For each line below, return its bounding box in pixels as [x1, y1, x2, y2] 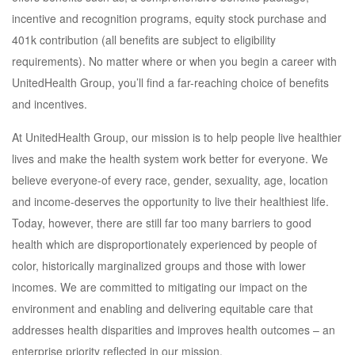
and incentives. [12, 96, 87, 112]
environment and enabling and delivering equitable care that [12, 300, 313, 316]
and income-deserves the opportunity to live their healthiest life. [12, 193, 329, 209]
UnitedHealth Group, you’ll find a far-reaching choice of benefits [12, 74, 329, 90]
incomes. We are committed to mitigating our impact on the [12, 279, 307, 295]
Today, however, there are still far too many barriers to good [12, 215, 311, 231]
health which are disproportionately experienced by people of [12, 236, 317, 252]
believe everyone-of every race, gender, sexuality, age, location [12, 172, 328, 188]
